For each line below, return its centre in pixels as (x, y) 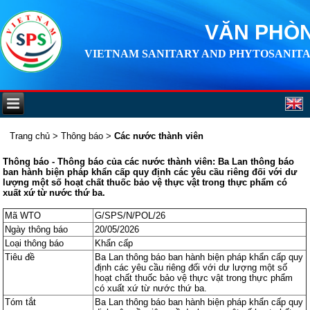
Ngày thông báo (37, 229)
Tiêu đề (20, 257)
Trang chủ (30, 136)
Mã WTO (23, 215)
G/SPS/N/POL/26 (130, 215)
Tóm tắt (21, 302)
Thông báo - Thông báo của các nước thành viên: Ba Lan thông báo (149, 161)
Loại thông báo (35, 243)
